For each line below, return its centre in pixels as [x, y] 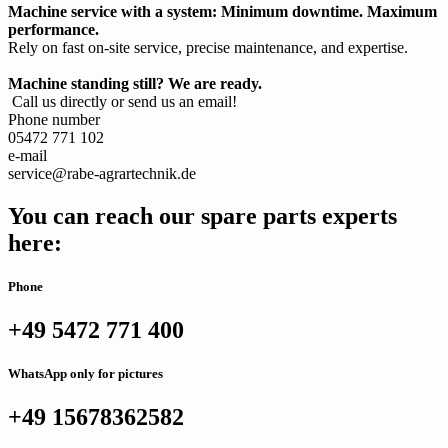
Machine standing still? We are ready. [135, 83]
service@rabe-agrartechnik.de [102, 173]
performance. [53, 29]
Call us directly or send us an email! [122, 101]
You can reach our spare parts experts [202, 215]
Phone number [54, 119]
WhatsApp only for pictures [85, 374]
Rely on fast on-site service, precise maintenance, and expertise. [210, 47]
